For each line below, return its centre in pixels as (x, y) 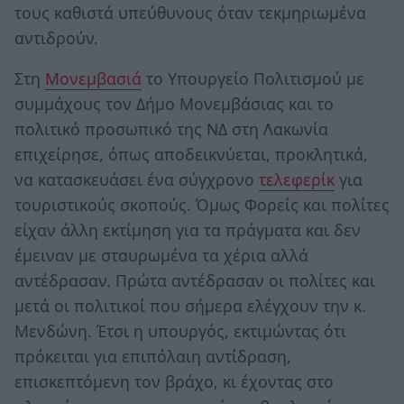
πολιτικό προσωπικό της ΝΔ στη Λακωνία (171, 129)
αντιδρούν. (56, 37)
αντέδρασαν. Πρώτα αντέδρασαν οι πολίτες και (195, 281)
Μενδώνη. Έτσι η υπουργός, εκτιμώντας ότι (180, 331)
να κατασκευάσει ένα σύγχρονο (137, 180)
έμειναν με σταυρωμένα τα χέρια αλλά (161, 256)
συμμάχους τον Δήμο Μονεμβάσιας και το (174, 104)
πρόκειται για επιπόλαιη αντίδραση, (153, 357)
